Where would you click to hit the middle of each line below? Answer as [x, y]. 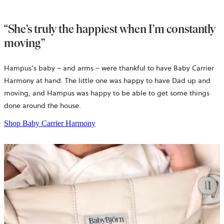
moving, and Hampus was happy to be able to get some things [107, 93]
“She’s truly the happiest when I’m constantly [110, 28]
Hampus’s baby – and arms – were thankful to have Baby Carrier [109, 68]
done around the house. [42, 105]
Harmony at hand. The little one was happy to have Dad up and [107, 80]
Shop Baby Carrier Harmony [50, 123]
